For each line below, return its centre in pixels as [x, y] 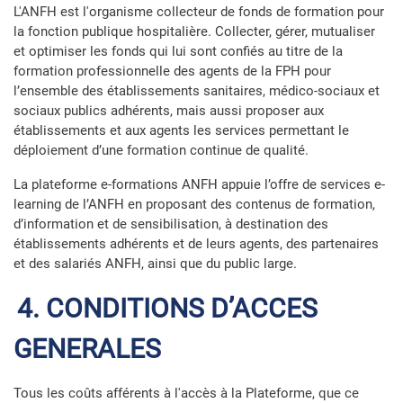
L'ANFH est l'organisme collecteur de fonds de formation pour [199, 12]
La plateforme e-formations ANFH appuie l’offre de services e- [199, 184]
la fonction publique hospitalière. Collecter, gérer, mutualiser [194, 31]
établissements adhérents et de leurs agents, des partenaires [196, 244]
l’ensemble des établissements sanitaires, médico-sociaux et [197, 91]
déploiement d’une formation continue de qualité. [161, 150]
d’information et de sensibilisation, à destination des [171, 224]
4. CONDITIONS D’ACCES [167, 308]
